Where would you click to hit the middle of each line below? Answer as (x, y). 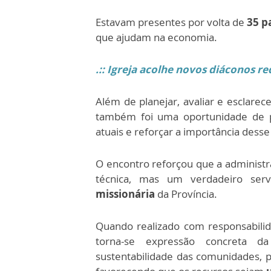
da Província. (186, 194)
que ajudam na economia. (156, 38)
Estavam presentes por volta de (170, 22)
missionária (125, 194)
